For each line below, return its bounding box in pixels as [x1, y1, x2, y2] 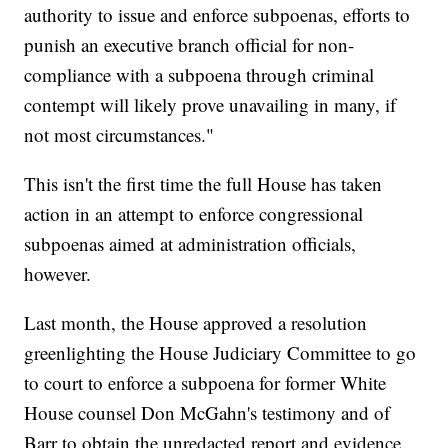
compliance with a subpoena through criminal [24, 62, 375, 88]
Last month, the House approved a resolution [24, 310, 368, 336]
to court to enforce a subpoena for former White [24, 370, 387, 396]
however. [24, 261, 92, 287]
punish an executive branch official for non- [24, 32, 355, 58]
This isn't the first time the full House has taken [24, 171, 383, 197]
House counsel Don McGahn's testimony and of [24, 400, 391, 426]
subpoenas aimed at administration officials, [24, 231, 357, 257]
